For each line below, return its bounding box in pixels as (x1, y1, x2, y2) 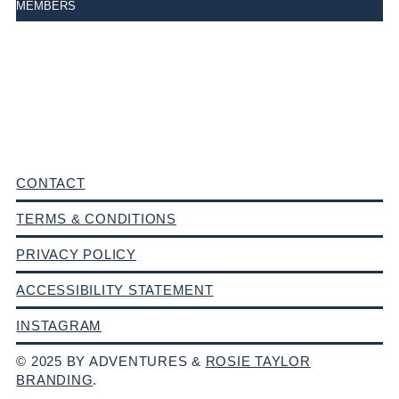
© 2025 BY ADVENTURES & (16, 354, 206, 370)
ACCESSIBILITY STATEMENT (16, 282, 214, 298)
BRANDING (16, 372, 94, 388)
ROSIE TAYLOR (205, 354, 311, 370)
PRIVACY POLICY (16, 247, 136, 263)
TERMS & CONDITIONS (16, 211, 176, 227)
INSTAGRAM (16, 318, 102, 334)
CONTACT (16, 175, 85, 191)
